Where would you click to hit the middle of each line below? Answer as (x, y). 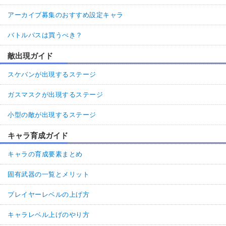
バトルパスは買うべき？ (45, 35)
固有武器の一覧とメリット (49, 174)
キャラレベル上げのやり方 (49, 214)
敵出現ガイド (30, 55)
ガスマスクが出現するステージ (55, 94)
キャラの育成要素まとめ (45, 154)
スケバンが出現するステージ (52, 74)
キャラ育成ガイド (38, 135)
